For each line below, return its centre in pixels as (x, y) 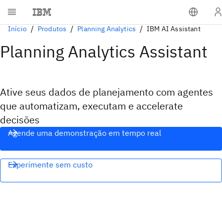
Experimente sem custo (50, 165)
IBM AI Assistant (174, 29)
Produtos (52, 29)
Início (17, 29)
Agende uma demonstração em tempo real (84, 133)
